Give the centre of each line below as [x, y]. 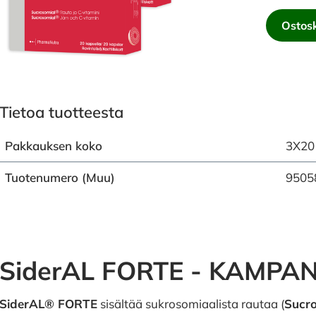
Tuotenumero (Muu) [60, 177]
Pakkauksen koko [54, 146]
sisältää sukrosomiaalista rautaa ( [191, 304]
